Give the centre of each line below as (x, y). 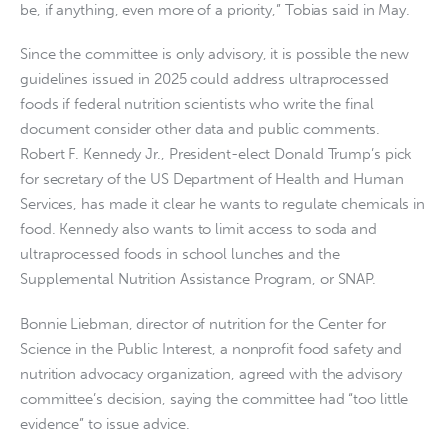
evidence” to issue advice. (105, 423)
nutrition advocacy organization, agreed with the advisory (211, 373)
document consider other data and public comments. (200, 129)
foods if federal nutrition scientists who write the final (197, 104)
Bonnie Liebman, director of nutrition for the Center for (203, 323)
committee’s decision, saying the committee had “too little (214, 398)
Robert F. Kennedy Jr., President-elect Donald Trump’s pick (216, 154)
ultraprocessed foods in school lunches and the (180, 254)
